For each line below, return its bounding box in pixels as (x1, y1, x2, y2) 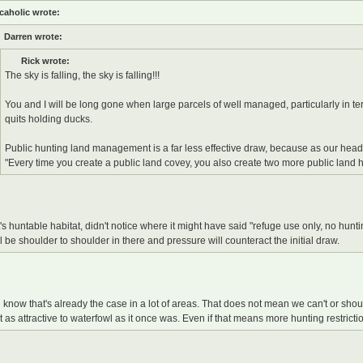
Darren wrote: (3, 31, 62, 41)
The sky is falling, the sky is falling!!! (4, 70, 160, 82)
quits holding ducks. (4, 113, 92, 126)
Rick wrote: (20, 56, 70, 66)
